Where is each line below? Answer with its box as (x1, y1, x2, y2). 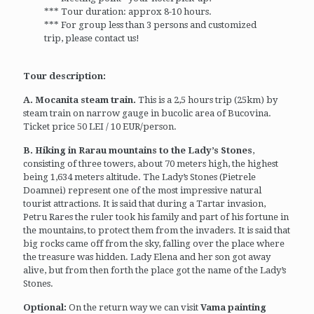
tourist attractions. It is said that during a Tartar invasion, (23, 198, 266, 209)
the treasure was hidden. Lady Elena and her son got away (23, 251, 271, 262)
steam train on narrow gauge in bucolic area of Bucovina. (23, 107, 271, 118)
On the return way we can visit (67, 301, 200, 313)
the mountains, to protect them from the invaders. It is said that (23, 224, 290, 235)
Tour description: (23, 70, 106, 81)
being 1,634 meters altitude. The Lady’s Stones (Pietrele (23, 171, 256, 182)
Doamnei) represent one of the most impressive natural (23, 184, 261, 196)
